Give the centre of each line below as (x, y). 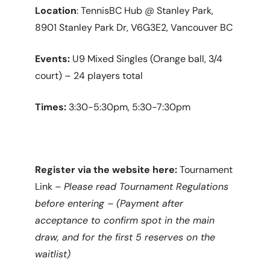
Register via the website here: (108, 170)
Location (56, 11)
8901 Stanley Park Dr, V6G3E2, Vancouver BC (134, 27)
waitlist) (53, 254)
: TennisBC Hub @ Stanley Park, (145, 11)
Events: (54, 59)
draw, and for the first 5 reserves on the (125, 237)
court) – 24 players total (89, 76)
